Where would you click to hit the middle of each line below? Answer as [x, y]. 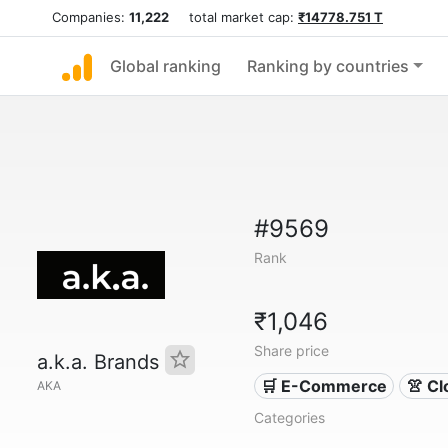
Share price [291, 350]
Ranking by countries [328, 66]
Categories [289, 417]
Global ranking [165, 66]
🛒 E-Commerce [324, 386]
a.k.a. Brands [101, 362]
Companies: [90, 17]
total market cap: [233, 17]
